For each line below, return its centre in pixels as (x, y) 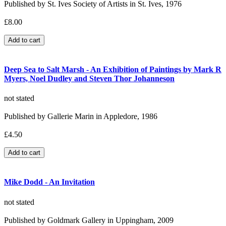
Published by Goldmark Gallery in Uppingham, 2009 (89, 220)
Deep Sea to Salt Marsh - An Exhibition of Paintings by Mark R (113, 69)
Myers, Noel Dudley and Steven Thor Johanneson (89, 78)
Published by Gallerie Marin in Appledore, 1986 (81, 117)
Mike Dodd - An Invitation (49, 182)
